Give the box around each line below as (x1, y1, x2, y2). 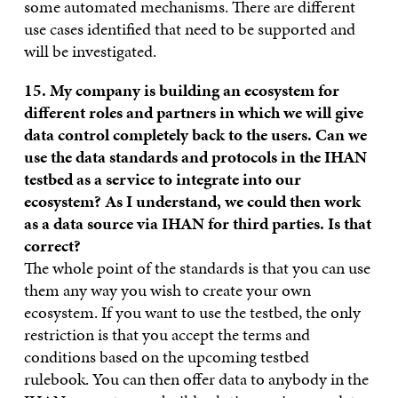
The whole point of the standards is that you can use (23, 255, 370, 280)
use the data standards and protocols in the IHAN (23, 144, 367, 169)
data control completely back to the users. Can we (23, 122, 367, 147)
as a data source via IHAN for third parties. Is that (23, 211, 371, 235)
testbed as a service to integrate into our (23, 166, 301, 191)
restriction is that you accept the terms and (23, 322, 310, 346)
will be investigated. (23, 38, 156, 63)
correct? (23, 233, 81, 258)
